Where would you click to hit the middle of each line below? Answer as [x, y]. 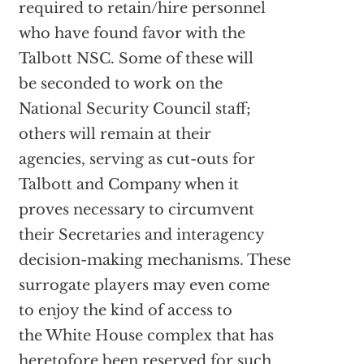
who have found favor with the [132, 34]
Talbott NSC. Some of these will [136, 59]
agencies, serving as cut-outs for [136, 160]
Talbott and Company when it [128, 185]
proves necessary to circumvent [136, 210]
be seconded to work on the [120, 84]
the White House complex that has [146, 336]
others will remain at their [115, 134]
